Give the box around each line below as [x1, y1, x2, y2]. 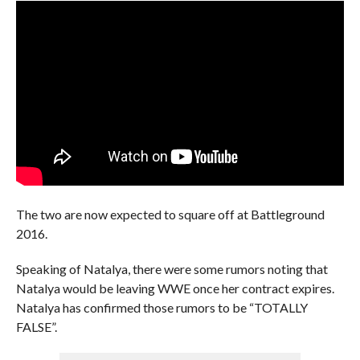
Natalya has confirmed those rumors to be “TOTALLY [15, 299, 308, 315]
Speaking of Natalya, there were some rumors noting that [15, 260, 328, 276]
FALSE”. [15, 318, 57, 334]
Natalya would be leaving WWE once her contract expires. [15, 280, 334, 296]
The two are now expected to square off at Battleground [15, 206, 325, 222]
